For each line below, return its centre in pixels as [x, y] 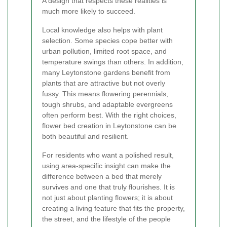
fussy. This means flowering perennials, [105, 93]
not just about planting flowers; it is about [107, 197]
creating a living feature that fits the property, [113, 208]
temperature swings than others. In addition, [113, 62]
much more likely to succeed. [89, 11]
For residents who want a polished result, [108, 155]
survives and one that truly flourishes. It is [108, 187]
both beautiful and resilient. [85, 136]
